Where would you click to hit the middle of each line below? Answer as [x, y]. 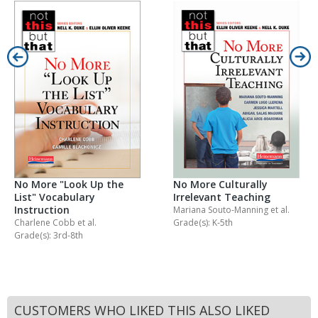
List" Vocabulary [55, 197]
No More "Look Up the [69, 185]
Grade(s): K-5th [203, 223]
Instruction [42, 210]
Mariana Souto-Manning [222, 210]
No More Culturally [220, 185]
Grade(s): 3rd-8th [49, 236]
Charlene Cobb [46, 223]
